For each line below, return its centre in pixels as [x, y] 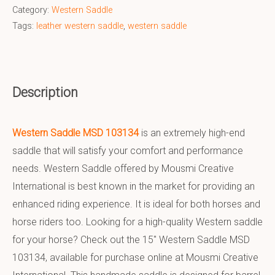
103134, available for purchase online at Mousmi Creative [135, 258]
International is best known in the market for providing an [134, 187]
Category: [32, 10]
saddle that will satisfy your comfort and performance [128, 151]
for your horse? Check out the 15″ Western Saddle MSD [131, 240]
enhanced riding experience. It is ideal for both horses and [136, 204]
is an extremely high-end [192, 133]
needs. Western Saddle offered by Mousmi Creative [123, 169]
